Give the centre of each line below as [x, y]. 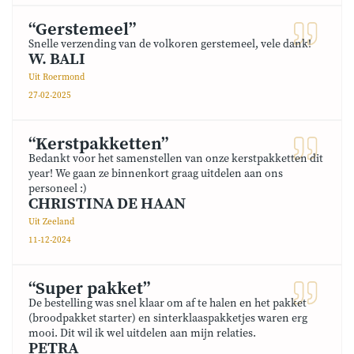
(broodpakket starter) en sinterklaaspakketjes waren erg [168, 318]
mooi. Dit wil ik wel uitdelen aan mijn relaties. [142, 333]
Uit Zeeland [51, 222]
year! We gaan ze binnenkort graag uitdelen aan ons [156, 174]
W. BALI [57, 60]
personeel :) [58, 189]
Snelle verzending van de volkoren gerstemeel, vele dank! [170, 44]
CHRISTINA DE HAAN [107, 204]
